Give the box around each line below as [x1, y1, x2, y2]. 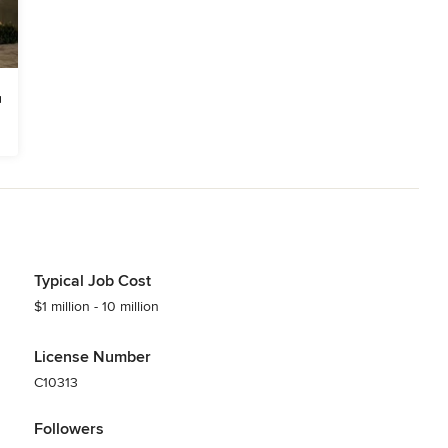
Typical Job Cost [33, 270, 151, 291]
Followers [33, 418, 104, 439]
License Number [33, 346, 151, 367]
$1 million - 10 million [33, 297, 159, 315]
